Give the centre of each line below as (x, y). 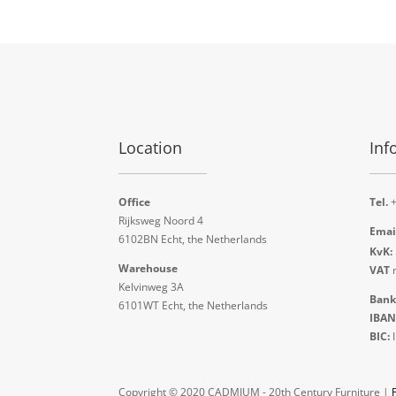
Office (135, 202)
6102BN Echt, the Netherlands (193, 240)
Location (151, 147)
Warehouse (148, 269)
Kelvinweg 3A (152, 287)
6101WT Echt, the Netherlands (194, 306)
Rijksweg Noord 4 (161, 221)
